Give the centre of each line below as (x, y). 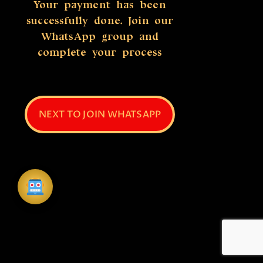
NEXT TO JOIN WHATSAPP (100, 115)
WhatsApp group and (100, 37)
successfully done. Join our (100, 21)
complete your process (100, 53)
